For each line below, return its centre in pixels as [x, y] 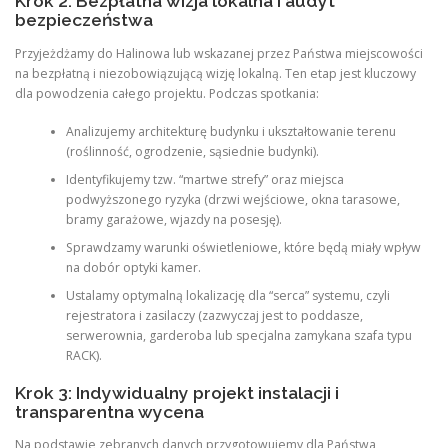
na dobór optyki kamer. [133, 267]
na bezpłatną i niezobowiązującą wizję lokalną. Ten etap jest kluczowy [215, 73]
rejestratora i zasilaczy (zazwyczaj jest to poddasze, [214, 315]
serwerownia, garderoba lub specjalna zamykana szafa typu [238, 335]
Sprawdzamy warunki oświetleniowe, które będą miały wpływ [243, 247]
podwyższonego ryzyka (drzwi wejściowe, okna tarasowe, [232, 199]
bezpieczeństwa [84, 20]
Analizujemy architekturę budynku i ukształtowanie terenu [230, 131]
